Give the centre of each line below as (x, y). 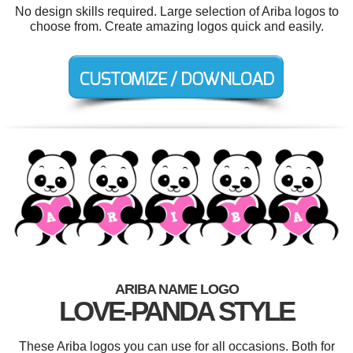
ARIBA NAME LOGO (176, 290)
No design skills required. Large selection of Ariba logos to (176, 11)
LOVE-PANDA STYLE (176, 311)
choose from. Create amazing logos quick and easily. (176, 26)
